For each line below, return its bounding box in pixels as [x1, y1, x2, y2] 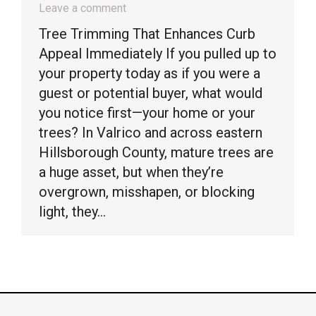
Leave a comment [39, 1, 126, 15]
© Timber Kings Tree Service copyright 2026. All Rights [22, 301, 294, 315]
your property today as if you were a [39, 65, 260, 82]
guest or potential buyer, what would [39, 85, 262, 102]
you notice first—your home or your [39, 104, 255, 121]
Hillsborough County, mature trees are [39, 144, 274, 161]
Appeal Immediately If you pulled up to [39, 45, 276, 62]
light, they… [39, 203, 106, 220]
